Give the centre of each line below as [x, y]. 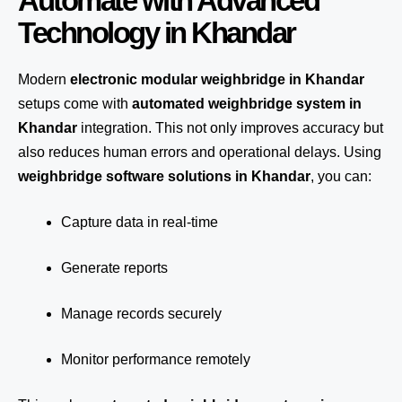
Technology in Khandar [157, 33]
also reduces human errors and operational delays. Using [200, 152]
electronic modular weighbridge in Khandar [217, 79]
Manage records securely [141, 314]
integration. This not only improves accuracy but [230, 128]
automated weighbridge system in [247, 104]
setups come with [75, 104]
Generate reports [114, 268]
